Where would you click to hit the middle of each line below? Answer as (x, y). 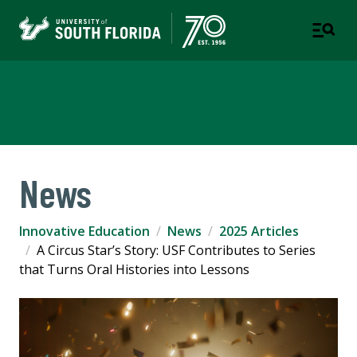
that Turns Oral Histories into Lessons (134, 270)
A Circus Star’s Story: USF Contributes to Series (176, 251)
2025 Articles (259, 231)
